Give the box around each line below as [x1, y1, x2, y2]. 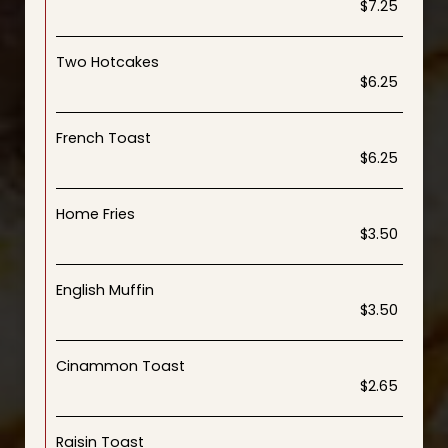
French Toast [56, 128, 151, 148]
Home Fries [56, 204, 135, 224]
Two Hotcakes [56, 52, 159, 72]
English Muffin [56, 280, 154, 300]
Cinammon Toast [56, 356, 185, 376]
